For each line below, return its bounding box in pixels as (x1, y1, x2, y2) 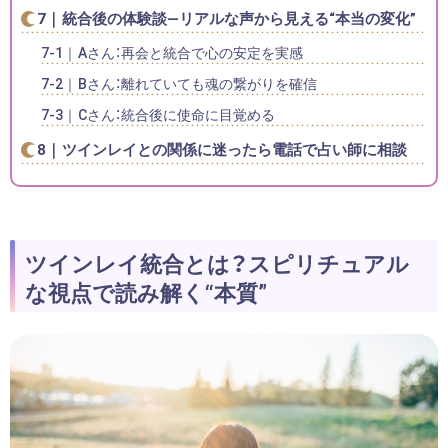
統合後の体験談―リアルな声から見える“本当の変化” (62, 6, 417, 29)
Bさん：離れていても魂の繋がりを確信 (78, 72, 318, 93)
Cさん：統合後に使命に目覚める (78, 103, 276, 124)
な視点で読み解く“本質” (24, 274, 267, 308)
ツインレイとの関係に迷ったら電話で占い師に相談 (62, 137, 408, 160)
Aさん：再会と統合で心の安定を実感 (78, 41, 304, 62)
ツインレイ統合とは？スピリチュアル (24, 245, 409, 279)
